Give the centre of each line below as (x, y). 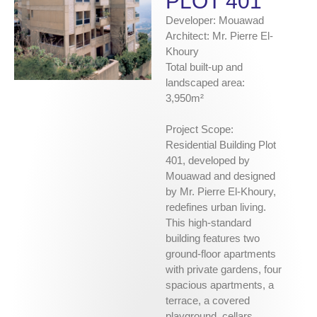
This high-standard (208, 223)
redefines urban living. (216, 207)
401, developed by (208, 161)
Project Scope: (200, 129)
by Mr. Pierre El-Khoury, (221, 192)
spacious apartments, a (220, 285)
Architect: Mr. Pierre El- (219, 36)
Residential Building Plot (221, 145)
